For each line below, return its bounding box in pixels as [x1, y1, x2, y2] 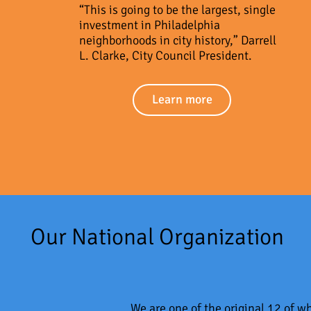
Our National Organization [31, 222, 285, 251]
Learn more [151, 92, 212, 108]
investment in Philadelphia [78, 17, 220, 33]
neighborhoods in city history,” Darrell [78, 32, 276, 48]
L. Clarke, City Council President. [78, 47, 252, 63]
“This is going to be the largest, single [78, 1, 276, 17]
